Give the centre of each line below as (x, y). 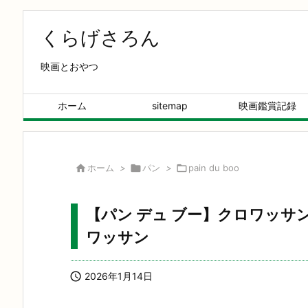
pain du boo (214, 168)
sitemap (170, 106)
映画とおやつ (69, 66)
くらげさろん (100, 38)
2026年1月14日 (119, 276)
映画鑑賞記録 (267, 106)
